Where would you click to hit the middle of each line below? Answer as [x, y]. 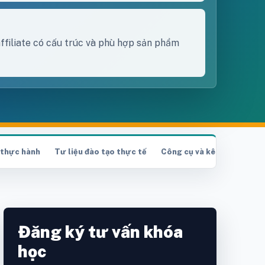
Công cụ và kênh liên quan [211, 152]
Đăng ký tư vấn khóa [100, 232]
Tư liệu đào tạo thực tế [100, 152]
